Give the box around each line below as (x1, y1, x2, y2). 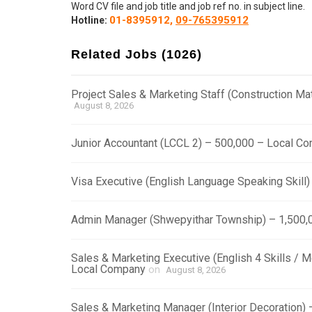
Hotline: (71, 14, 109, 26)
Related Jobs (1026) (71, 47, 202, 61)
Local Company (71, 262, 146, 276)
